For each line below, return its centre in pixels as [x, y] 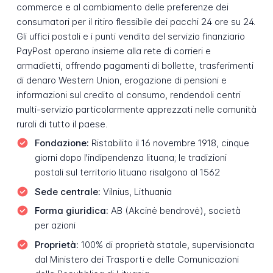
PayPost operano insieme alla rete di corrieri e [113, 51]
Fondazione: [62, 143]
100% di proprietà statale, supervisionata [166, 244]
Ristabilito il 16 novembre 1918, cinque [169, 143]
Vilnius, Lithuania [136, 191]
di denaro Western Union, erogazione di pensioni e [121, 80]
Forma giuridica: [71, 211]
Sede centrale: [67, 191]
